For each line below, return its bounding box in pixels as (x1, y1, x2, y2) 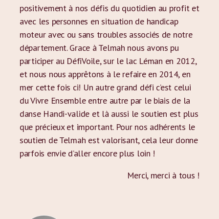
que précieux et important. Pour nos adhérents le (20, 121, 196, 132)
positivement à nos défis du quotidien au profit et (20, 2, 199, 14)
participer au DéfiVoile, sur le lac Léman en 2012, (20, 55, 197, 66)
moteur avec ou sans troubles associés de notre (20, 29, 193, 40)
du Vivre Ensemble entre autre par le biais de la (20, 95, 191, 106)
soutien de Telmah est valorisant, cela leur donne (20, 134, 198, 146)
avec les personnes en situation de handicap (20, 16, 178, 27)
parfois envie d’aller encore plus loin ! (20, 148, 155, 159)
